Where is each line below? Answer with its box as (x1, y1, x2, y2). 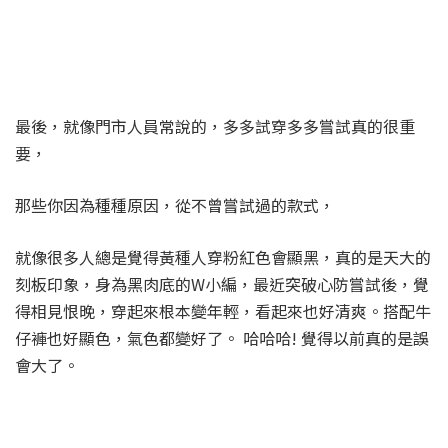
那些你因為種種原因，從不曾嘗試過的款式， (15, 193, 335, 217)
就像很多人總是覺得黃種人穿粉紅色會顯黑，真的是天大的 (15, 245, 431, 269)
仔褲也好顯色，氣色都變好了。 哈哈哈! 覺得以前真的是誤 (15, 326, 429, 350)
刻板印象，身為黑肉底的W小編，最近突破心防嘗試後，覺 (15, 272, 429, 296)
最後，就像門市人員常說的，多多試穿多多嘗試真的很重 (15, 114, 415, 138)
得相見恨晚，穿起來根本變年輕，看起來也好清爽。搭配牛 (15, 299, 431, 323)
